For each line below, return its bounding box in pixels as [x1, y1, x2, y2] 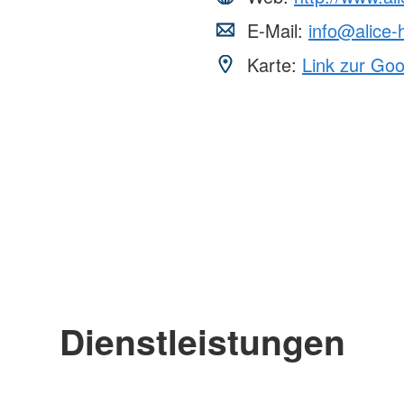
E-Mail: [242, 17, 308, 43]
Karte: [242, 51, 302, 78]
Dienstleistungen [59, 316, 345, 367]
